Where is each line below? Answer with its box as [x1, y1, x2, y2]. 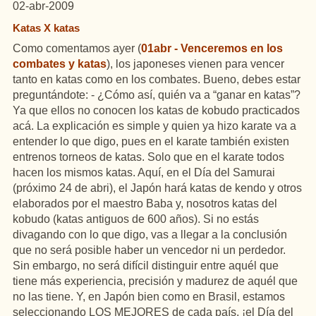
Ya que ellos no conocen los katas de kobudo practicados [13, 104, 300, 116]
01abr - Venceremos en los [141, 42, 283, 54]
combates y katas [13, 58, 107, 70]
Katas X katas [13, 22, 80, 34]
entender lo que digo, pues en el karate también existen [13, 135, 289, 147]
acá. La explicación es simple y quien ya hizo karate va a [13, 120, 296, 132]
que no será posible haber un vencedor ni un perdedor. [13, 244, 286, 256]
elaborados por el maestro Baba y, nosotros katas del [13, 197, 277, 209]
